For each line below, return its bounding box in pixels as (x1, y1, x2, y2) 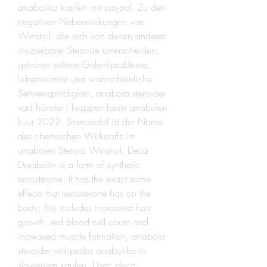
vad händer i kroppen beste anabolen (18, 100, 167, 114)
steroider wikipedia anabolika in (18, 243, 146, 257)
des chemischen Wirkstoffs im (18, 129, 135, 142)
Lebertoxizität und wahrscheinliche (18, 72, 152, 85)
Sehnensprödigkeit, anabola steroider (18, 86, 165, 100)
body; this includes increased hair (18, 200, 151, 214)
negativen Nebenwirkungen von (18, 14, 144, 28)
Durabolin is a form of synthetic (18, 157, 140, 171)
